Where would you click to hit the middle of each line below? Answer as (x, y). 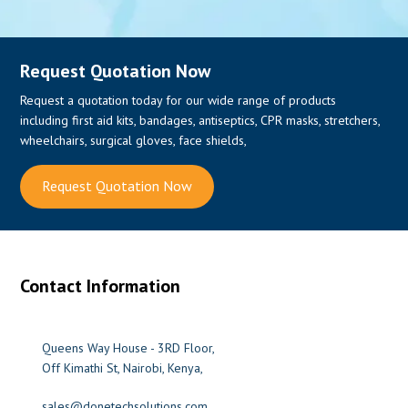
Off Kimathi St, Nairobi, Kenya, (123, 367)
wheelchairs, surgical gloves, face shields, (134, 140)
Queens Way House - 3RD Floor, (129, 347)
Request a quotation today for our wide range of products (178, 100)
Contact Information (101, 286)
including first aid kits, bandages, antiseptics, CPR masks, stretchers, (200, 120)
